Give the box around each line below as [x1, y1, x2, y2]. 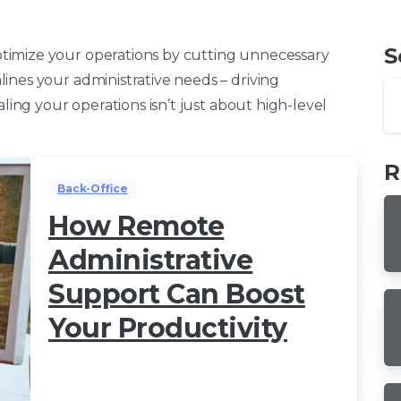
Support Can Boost [48, 277, 305, 311]
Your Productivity [48, 311, 287, 345]
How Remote [48, 209, 225, 243]
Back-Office [57, 181, 128, 195]
